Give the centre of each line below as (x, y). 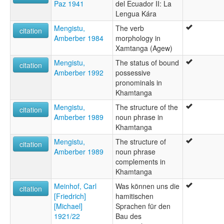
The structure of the (147, 107)
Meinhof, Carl (75, 186)
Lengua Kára (136, 14)
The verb (130, 28)
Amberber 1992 (79, 73)
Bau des (128, 216)
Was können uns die (147, 186)
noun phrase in (139, 117)
